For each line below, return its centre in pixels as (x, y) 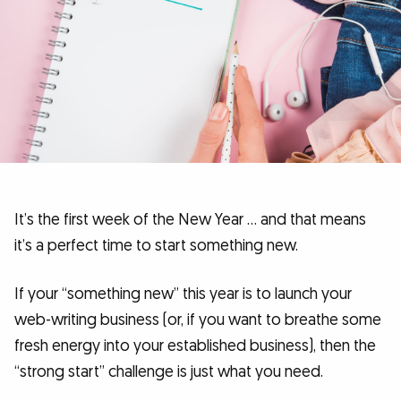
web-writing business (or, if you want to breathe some (198, 320)
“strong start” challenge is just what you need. (169, 372)
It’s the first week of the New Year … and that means (190, 220)
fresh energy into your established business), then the (195, 346)
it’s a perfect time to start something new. (156, 246)
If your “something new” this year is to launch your (183, 294)
